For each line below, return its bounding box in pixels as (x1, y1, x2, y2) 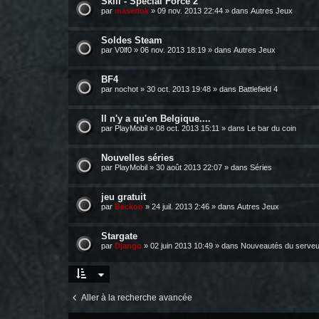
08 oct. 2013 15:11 (156, 124, 219, 132)
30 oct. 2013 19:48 (147, 85, 211, 93)
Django (115, 241, 142, 250)
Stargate (101, 231, 137, 241)
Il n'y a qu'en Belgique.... (101, 113, 211, 124)
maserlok (115, 6, 149, 15)
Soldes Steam (101, 35, 162, 46)
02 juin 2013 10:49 (150, 241, 213, 250)
